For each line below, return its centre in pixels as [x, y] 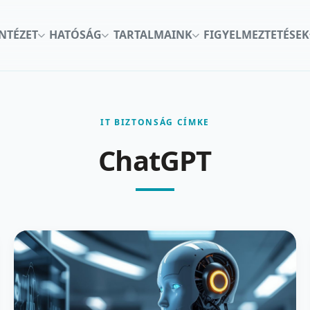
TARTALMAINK [153, 35]
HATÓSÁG [76, 35]
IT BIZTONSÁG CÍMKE [155, 122]
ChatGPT [155, 160]
